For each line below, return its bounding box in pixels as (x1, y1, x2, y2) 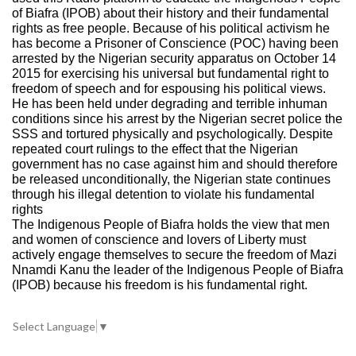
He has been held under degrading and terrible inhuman (12, 97, 327, 111)
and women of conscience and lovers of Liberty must (12, 233, 306, 247)
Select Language (13, 319, 95, 334)
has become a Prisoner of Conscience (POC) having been (12, 37, 339, 51)
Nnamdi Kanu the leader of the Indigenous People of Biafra (12, 263, 343, 277)
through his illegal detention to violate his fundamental (12, 188, 315, 202)
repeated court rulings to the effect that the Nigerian (12, 142, 298, 157)
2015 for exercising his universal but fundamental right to (12, 67, 329, 81)
